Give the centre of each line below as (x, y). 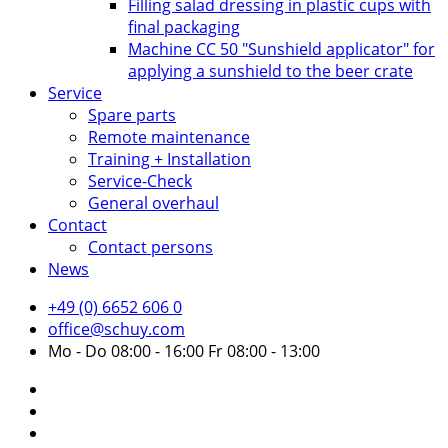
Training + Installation (169, 158)
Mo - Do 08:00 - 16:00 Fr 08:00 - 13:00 (184, 350)
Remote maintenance (169, 136)
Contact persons (150, 246)
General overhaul (153, 202)
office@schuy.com (116, 328)
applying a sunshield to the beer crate (270, 70)
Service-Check (140, 180)
